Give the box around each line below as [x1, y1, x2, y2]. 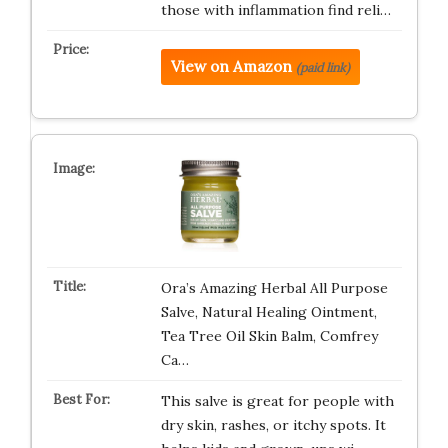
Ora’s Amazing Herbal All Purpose [160, 279, 388, 298]
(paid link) [295, 60, 350, 75]
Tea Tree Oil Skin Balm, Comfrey [160, 327, 378, 346]
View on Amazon [170, 57, 292, 76]
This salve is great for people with [160, 392, 394, 411]
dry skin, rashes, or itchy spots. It [160, 416, 386, 435]
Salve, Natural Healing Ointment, [160, 303, 377, 322]
